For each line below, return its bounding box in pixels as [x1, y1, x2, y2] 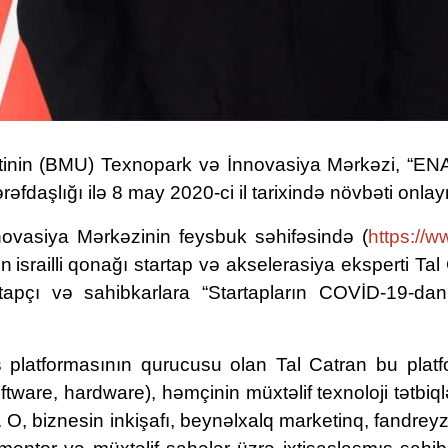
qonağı [68, 254, 129, 275]
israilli [16, 254, 64, 275]
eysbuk [183, 226, 255, 247]
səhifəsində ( [254, 226, 369, 247]
